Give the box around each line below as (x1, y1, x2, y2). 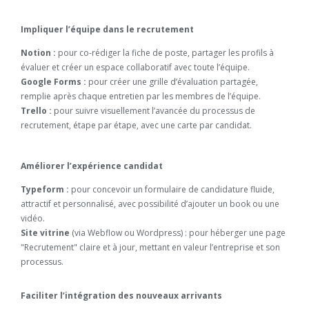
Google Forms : (21, 76, 86, 88)
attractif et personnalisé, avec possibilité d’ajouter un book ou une (21, 198, 279, 210)
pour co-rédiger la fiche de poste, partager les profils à (56, 47, 274, 59)
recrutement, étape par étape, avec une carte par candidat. (21, 119, 252, 131)
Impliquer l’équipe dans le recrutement (21, 23, 194, 35)
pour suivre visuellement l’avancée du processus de (52, 105, 255, 117)
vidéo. (21, 212, 45, 224)
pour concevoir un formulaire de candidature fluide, (69, 183, 275, 195)
